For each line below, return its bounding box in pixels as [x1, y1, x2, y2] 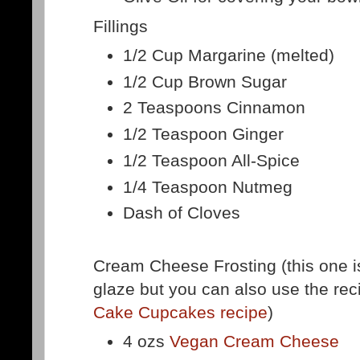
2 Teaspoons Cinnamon [123, 98, 306, 117]
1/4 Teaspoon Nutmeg [123, 177, 293, 196]
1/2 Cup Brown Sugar [123, 72, 288, 91]
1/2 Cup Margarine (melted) [123, 46, 340, 65]
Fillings [93, 16, 148, 35]
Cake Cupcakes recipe [93, 302, 268, 321]
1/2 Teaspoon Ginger [123, 125, 284, 144]
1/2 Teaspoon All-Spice [123, 150, 301, 170]
